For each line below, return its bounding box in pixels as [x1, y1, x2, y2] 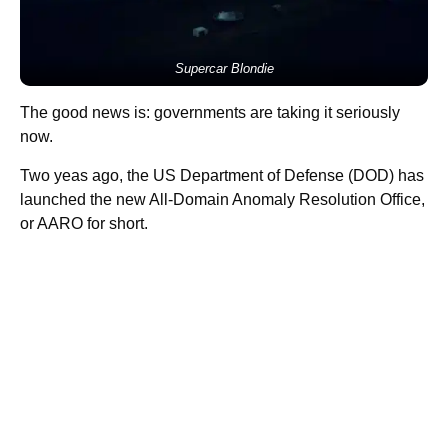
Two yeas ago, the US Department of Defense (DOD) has [20, 167, 424, 185]
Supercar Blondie [174, 61, 274, 77]
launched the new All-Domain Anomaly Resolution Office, [20, 191, 425, 209]
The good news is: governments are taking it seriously [20, 104, 400, 122]
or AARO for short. [20, 215, 148, 233]
